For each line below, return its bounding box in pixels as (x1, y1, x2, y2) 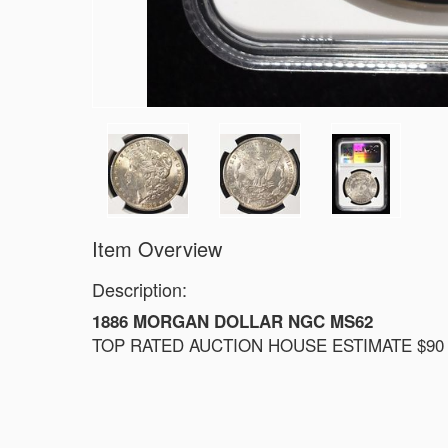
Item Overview (98, 234, 222, 263)
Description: (92, 276, 187, 302)
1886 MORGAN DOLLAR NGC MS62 (92, 309, 373, 333)
